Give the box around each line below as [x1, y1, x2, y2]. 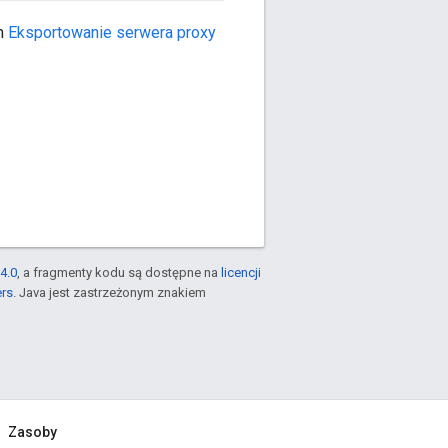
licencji [221, 265, 261, 281]
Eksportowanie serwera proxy [8, 23, 216, 43]
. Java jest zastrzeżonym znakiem [13, 285, 206, 301]
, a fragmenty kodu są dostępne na [17, 265, 221, 281]
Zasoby [8, 424, 57, 441]
